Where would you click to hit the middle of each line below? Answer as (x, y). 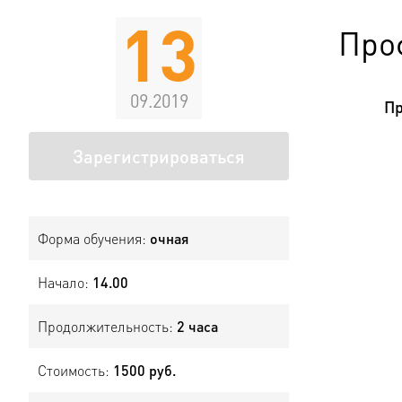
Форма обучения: (94, 238)
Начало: (65, 282)
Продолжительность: (107, 326)
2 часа (197, 326)
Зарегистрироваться (159, 156)
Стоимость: (75, 370)
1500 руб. (144, 370)
